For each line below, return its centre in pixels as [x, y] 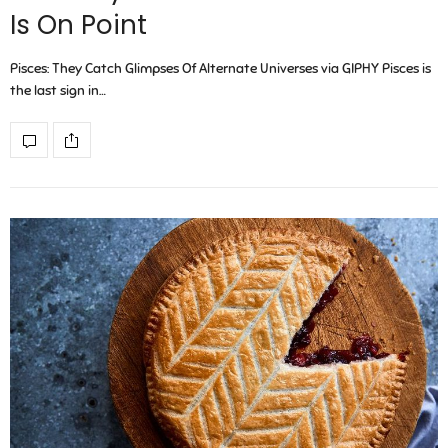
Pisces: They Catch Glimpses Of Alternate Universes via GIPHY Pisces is [220, 69]
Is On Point [78, 25]
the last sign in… [58, 91]
